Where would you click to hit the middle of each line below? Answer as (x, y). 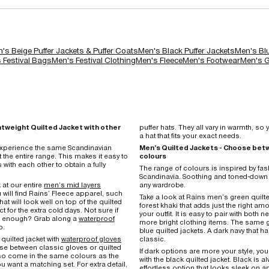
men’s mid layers (72, 185)
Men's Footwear (211, 60)
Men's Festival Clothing (94, 60)
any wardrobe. (162, 185)
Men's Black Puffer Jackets (186, 50)
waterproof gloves (91, 239)
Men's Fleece (159, 60)
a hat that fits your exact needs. (190, 135)
